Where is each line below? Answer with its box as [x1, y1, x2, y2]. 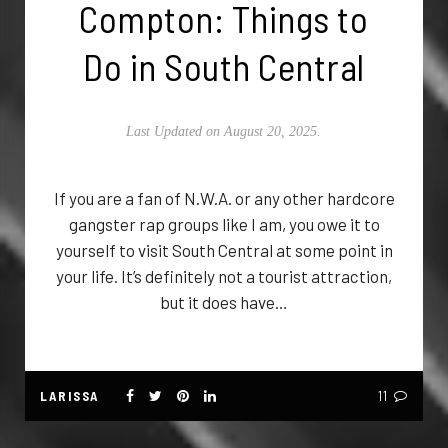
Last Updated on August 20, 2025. [126, 123, 322, 139]
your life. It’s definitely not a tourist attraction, [56, 265, 392, 286]
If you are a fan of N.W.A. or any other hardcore [53, 187, 395, 208]
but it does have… [160, 291, 288, 312]
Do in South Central [83, 43, 365, 88]
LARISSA [40, 387, 100, 404]
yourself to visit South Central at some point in [55, 239, 393, 260]
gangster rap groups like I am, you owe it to [68, 213, 380, 234]
